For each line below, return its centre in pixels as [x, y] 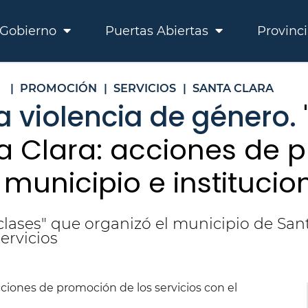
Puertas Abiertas [158, 31]
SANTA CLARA [233, 88]
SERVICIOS [145, 88]
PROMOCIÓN [58, 88]
